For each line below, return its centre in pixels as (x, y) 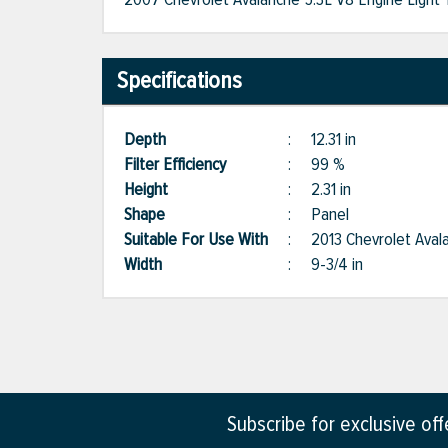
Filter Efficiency (185, 164)
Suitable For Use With (206, 239)
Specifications (179, 81)
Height (156, 189)
